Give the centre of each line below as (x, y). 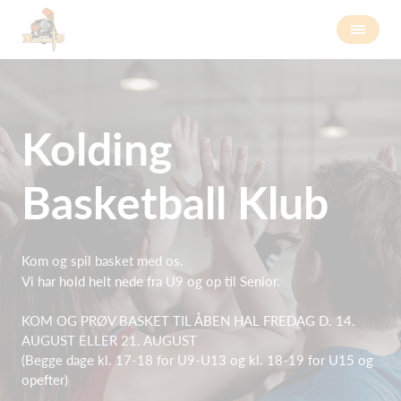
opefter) (45, 380)
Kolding (97, 149)
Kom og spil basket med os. (102, 260)
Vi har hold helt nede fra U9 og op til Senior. (151, 281)
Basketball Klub (175, 202)
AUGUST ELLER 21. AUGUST (109, 340)
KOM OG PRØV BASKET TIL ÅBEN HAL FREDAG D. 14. (188, 320)
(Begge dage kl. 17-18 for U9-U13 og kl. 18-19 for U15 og (197, 360)
